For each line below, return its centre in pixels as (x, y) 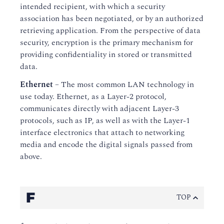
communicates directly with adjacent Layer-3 (99, 108)
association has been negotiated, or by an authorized (112, 18)
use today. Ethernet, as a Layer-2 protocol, (93, 96)
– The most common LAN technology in (123, 84)
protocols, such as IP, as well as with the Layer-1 (105, 120)
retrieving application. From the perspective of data (110, 30)
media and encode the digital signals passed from (106, 144)
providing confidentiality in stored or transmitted (106, 54)
